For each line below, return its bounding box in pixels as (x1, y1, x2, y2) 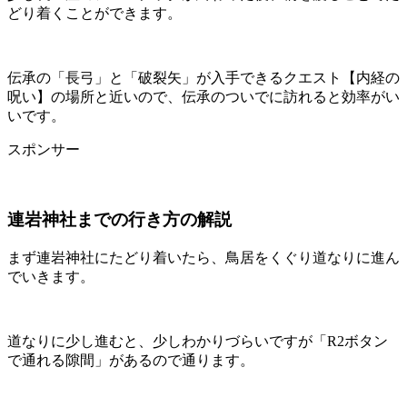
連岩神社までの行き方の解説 (7, 209, 232, 229)
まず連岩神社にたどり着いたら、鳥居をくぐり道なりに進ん (7, 249, 400, 265)
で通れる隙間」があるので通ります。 (7, 352, 254, 368)
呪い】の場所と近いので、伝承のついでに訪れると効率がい (7, 89, 400, 105)
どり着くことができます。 (7, 5, 182, 22)
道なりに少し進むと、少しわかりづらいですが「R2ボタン (7, 333, 388, 349)
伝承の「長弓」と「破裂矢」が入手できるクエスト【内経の (7, 70, 400, 86)
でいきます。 (7, 268, 94, 284)
